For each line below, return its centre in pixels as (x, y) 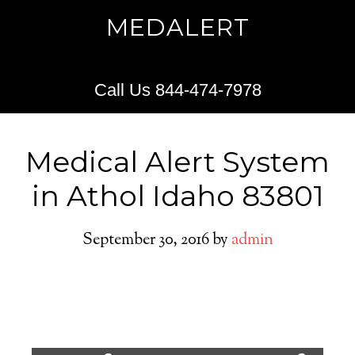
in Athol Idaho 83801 (177, 196)
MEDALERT (177, 27)
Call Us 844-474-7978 (177, 90)
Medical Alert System (177, 162)
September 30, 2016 (145, 240)
